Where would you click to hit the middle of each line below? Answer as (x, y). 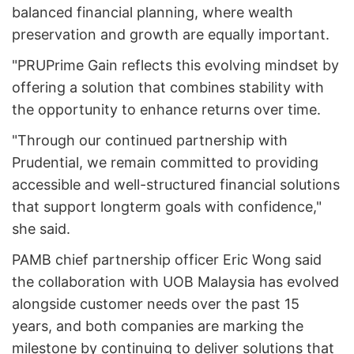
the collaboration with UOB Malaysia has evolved (175, 282)
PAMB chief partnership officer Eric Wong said (167, 260)
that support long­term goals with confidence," (167, 207)
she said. (41, 229)
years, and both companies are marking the (158, 326)
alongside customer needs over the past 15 (156, 304)
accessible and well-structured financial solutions (176, 185)
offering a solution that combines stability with (168, 88)
